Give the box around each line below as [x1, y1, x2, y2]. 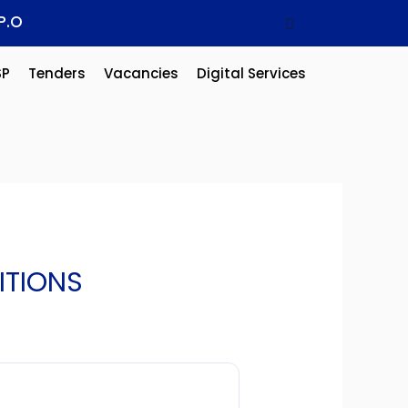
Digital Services [196, 64, 306, 83]
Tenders [27, 64, 86, 83]
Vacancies [103, 64, 178, 83]
